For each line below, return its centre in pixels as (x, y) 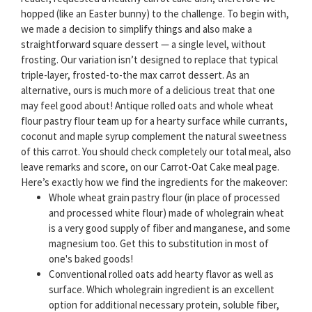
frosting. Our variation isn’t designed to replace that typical (149, 60)
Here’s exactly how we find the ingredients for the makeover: (154, 182)
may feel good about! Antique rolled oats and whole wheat (147, 106)
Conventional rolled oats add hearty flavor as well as (161, 274)
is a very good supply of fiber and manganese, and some (170, 228)
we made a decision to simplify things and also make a (136, 29)
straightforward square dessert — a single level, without (143, 45)
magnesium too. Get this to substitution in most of (159, 244)
